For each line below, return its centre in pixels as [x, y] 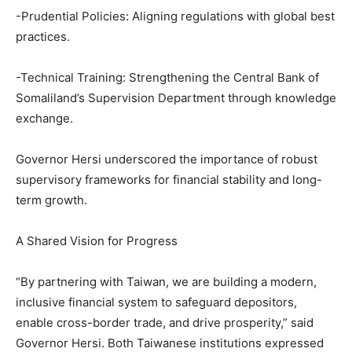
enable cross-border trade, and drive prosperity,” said [165, 323]
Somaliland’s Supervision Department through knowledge [176, 98]
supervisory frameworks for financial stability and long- [169, 180]
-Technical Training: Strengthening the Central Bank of [167, 77]
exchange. [44, 118]
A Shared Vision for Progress [97, 241]
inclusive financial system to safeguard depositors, [156, 302]
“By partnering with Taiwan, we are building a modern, [166, 282]
